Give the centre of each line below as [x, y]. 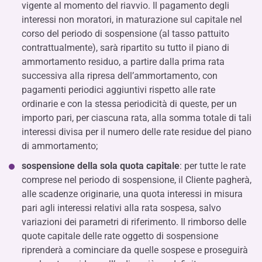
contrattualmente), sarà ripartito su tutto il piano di [125, 48]
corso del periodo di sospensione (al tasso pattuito [125, 34]
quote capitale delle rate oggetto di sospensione [120, 236]
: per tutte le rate [213, 166]
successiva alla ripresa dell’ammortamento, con [120, 76]
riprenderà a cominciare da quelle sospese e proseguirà [135, 250]
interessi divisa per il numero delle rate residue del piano [137, 132]
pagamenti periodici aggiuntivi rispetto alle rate [118, 90]
